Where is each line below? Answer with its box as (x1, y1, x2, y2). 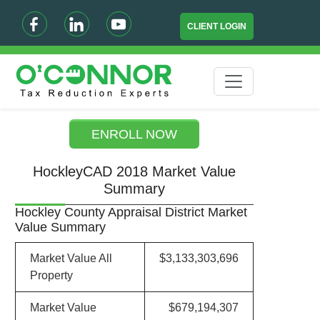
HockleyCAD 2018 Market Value (33, 164, 236, 179)
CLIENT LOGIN (187, 21, 247, 31)
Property (29, 269, 73, 281)
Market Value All (29, 252, 112, 264)
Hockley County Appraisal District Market (14, 205, 247, 219)
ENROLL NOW (91, 127, 178, 141)
